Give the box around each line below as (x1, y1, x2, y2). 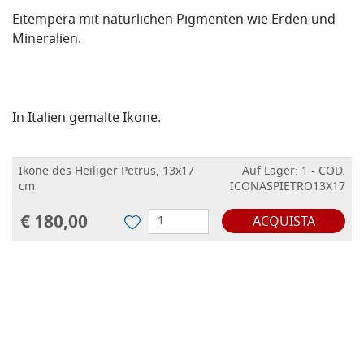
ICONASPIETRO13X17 (230, 178, 345, 197)
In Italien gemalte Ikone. (12, 108, 161, 130)
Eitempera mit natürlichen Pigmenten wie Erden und (12, 10, 336, 32)
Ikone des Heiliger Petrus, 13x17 (19, 162, 194, 182)
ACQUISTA (252, 212, 315, 234)
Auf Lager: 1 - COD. (242, 162, 345, 182)
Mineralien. (12, 29, 81, 51)
